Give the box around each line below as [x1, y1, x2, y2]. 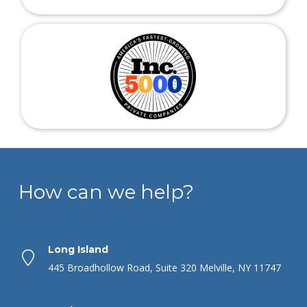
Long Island [47, 243, 108, 256]
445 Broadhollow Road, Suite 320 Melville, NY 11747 [47, 260, 281, 274]
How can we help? [18, 180, 194, 204]
